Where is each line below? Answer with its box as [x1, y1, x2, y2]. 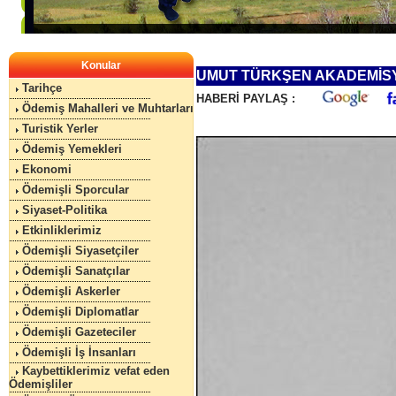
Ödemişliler [8, 377, 72, 391]
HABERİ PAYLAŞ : [195, 92, 295, 105]
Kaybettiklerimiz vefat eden [21, 364, 170, 377]
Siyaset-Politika [21, 203, 107, 217]
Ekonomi [21, 163, 72, 176]
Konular [80, 59, 121, 72]
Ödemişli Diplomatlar [21, 305, 139, 318]
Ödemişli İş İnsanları [21, 346, 136, 359]
